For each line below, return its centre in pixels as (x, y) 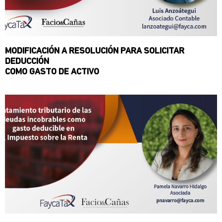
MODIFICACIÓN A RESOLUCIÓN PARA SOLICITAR (95, 52)
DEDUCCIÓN (27, 62)
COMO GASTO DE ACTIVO (52, 72)
